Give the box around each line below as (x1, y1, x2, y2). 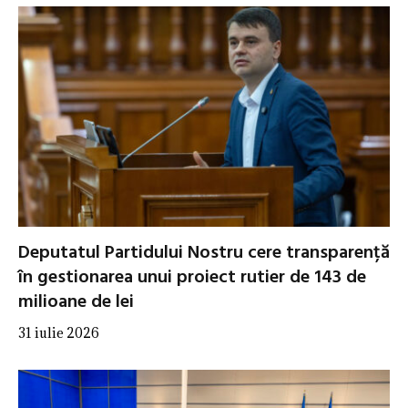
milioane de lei (18, 288, 134, 318)
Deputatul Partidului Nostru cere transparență (18, 239, 390, 269)
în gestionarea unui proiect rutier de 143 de (18, 263, 366, 293)
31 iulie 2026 (18, 324, 99, 342)
